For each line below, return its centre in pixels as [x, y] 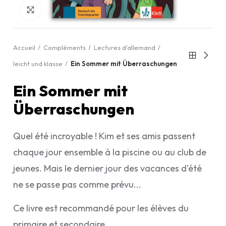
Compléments [65, 47]
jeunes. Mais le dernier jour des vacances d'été [107, 168]
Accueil [24, 47]
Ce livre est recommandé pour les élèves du [101, 208]
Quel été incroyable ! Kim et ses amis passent [104, 136]
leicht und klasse [38, 64]
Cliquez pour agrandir [76, 10]
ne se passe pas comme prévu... [77, 184]
